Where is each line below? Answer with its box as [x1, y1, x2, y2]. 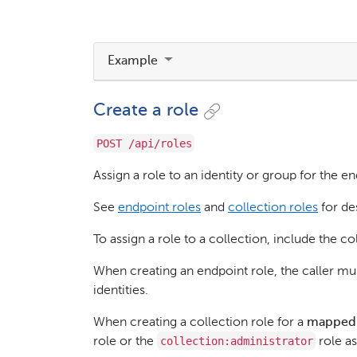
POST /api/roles [96, 136, 192, 150]
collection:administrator [159, 334, 313, 347]
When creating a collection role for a [93, 316, 307, 329]
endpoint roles [118, 201, 201, 214]
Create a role [93, 102, 198, 120]
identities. [93, 284, 148, 297]
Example [108, 55, 161, 69]
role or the [93, 335, 157, 348]
